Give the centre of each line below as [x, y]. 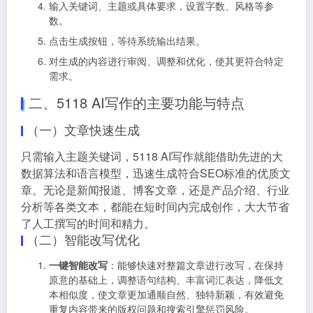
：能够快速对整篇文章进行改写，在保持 [196, 264]
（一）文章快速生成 [83, 129]
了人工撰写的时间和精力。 [88, 223]
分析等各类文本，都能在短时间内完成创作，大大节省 [155, 206]
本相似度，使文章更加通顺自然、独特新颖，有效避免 [166, 294]
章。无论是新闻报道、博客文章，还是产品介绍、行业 [155, 189]
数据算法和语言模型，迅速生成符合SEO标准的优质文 [156, 173]
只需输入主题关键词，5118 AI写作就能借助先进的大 [152, 156]
